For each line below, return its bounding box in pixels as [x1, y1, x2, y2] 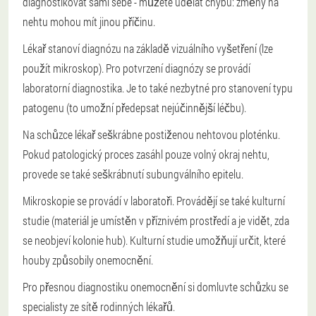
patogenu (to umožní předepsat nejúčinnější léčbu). [23, 99, 246, 115]
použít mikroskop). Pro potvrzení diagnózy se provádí [23, 60, 250, 75]
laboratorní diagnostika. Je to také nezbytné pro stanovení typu [23, 80, 293, 95]
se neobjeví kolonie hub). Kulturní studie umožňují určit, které [23, 232, 286, 248]
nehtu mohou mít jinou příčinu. [23, 13, 155, 29]
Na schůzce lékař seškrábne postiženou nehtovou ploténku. [23, 126, 280, 142]
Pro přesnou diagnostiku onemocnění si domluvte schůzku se [23, 279, 288, 294]
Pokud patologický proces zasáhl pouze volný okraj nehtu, [23, 146, 269, 162]
